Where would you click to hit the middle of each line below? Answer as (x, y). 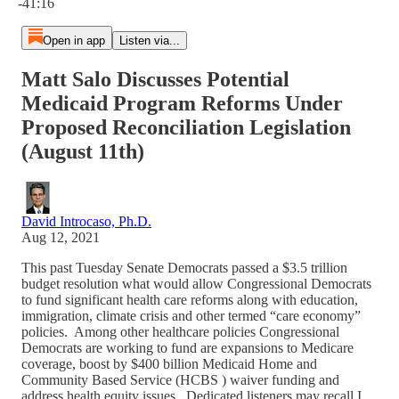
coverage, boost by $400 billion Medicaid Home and (169, 363)
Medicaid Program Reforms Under (182, 103)
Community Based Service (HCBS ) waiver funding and (180, 379)
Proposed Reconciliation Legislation (186, 127)
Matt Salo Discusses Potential (155, 79)
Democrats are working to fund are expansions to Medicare (187, 347)
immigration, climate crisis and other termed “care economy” (191, 315)
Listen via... (149, 41)
